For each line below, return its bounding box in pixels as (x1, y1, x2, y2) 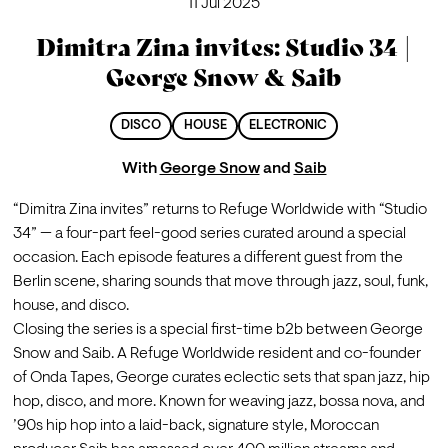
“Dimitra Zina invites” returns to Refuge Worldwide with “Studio (12, 202, 427, 219)
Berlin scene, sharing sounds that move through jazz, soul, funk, (12, 274, 428, 291)
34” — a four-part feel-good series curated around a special (12, 226, 406, 243)
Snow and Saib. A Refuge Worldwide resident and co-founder (12, 346, 421, 363)
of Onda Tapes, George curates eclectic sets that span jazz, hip (12, 370, 430, 387)
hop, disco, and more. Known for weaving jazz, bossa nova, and (12, 394, 425, 411)
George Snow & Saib (106, 62, 342, 92)
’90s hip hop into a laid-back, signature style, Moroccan (12, 418, 379, 435)
